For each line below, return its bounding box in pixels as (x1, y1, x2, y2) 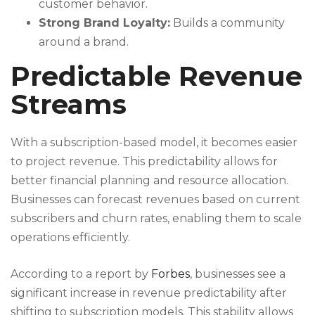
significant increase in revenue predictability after (11, 285, 287, 300)
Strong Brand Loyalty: (39, 15, 170, 30)
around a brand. (39, 34, 129, 49)
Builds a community (170, 15, 285, 30)
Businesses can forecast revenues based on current (11, 192, 300, 206)
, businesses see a (190, 266, 285, 281)
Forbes (151, 266, 190, 281)
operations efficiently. (11, 230, 130, 244)
